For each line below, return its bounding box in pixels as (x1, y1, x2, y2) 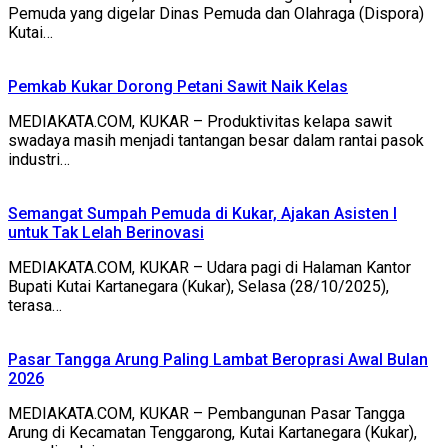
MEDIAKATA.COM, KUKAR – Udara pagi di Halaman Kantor (8, 258, 411, 278)
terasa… (8, 296, 62, 316)
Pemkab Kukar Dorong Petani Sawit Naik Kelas (8, 77, 348, 97)
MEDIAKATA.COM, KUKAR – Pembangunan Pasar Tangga (8, 404, 405, 424)
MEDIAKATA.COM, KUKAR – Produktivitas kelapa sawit (8, 112, 392, 132)
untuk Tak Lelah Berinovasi (8, 223, 204, 243)
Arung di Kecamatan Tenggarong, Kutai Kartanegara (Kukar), (8, 423, 417, 443)
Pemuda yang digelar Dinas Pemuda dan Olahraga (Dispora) (8, 4, 424, 24)
